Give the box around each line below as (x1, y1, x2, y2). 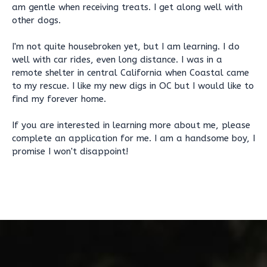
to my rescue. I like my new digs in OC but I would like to (12, 80, 254, 91)
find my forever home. (12, 94, 106, 104)
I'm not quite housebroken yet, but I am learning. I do (12, 41, 240, 52)
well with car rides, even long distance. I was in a (12, 54, 222, 65)
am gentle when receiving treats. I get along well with (12, 2, 243, 13)
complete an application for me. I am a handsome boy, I (12, 133, 255, 144)
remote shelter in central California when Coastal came (12, 67, 249, 78)
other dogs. (12, 15, 61, 26)
